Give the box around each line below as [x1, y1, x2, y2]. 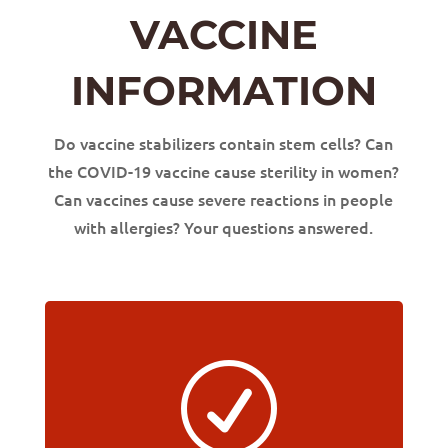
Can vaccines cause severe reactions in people [54, 188, 394, 210]
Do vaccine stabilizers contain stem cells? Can [54, 132, 394, 154]
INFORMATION [70, 66, 377, 115]
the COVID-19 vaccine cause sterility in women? [48, 160, 400, 182]
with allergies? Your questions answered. [74, 216, 374, 238]
